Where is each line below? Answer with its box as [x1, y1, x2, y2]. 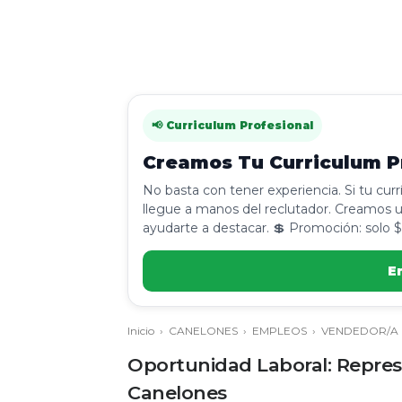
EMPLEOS [252, 324, 307, 337]
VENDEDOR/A [321, 324, 398, 337]
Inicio [127, 324, 154, 337]
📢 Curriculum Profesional [152, 118, 313, 132]
